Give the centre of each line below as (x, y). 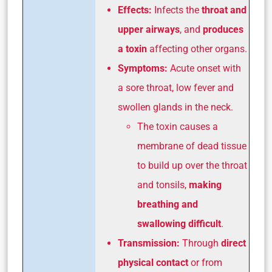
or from (205, 263)
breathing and (168, 205)
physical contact (153, 263)
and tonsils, (163, 185)
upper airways (149, 30)
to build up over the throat (192, 166)
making (205, 185)
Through (200, 243)
